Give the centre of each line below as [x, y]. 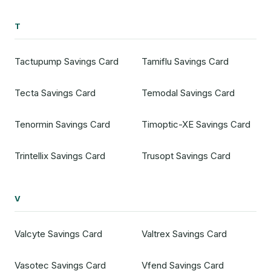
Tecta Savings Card [55, 93]
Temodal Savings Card [188, 93]
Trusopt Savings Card [186, 156]
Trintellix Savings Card [60, 156]
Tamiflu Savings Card [185, 61]
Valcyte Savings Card [58, 233]
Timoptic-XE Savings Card [196, 125]
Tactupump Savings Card [67, 61]
